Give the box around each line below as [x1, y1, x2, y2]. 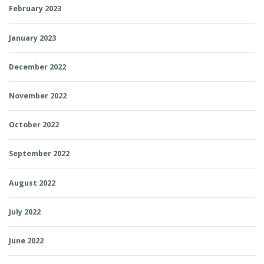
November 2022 [9, 90, 67, 101]
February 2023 [9, 4, 61, 14]
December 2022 [9, 61, 66, 72]
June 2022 [9, 236, 44, 246]
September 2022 [9, 148, 70, 159]
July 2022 [9, 206, 41, 217]
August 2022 [9, 177, 55, 188]
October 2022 [9, 120, 59, 130]
